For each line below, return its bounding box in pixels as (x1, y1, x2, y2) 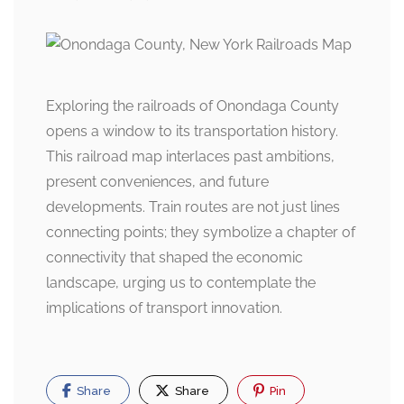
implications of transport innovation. (46, 299, 282, 317)
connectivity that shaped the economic (46, 249, 303, 267)
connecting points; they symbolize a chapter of (46, 224, 355, 242)
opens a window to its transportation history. (46, 123, 338, 141)
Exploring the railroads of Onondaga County (46, 97, 339, 115)
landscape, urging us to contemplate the (46, 274, 316, 292)
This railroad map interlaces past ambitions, (46, 148, 335, 166)
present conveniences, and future (46, 173, 269, 191)
